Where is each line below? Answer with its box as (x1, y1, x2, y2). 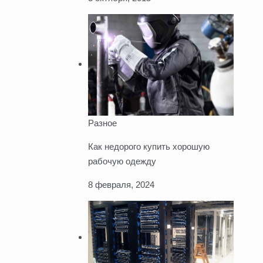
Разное (87, 118, 117, 129)
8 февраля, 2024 (87, 180, 154, 190)
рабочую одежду (87, 156, 156, 167)
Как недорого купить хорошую (87, 141, 210, 152)
